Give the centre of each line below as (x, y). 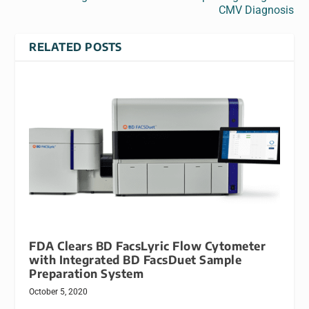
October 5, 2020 (59, 292)
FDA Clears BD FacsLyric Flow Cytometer (148, 246)
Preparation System (87, 274)
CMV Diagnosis (256, 10)
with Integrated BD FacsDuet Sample (136, 260)
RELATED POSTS (76, 47)
